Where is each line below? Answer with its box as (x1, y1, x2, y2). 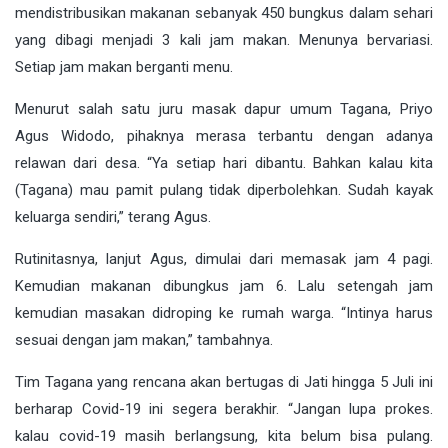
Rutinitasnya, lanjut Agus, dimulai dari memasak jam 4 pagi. (15, 249, 433, 268)
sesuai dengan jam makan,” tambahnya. (15, 330, 273, 349)
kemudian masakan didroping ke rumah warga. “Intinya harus (15, 303, 433, 322)
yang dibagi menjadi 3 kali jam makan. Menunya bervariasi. (15, 30, 433, 49)
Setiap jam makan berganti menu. (15, 57, 233, 76)
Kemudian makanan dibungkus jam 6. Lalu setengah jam (15, 276, 433, 295)
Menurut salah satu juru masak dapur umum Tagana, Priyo (15, 99, 433, 118)
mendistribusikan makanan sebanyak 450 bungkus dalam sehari (15, 3, 433, 22)
